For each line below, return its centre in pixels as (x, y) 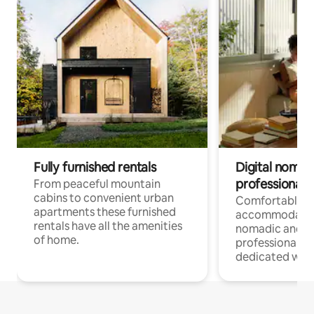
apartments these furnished (105, 212)
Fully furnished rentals (95, 167)
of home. (56, 240)
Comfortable (269, 200)
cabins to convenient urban (104, 198)
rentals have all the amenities (108, 226)
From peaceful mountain (97, 184)
